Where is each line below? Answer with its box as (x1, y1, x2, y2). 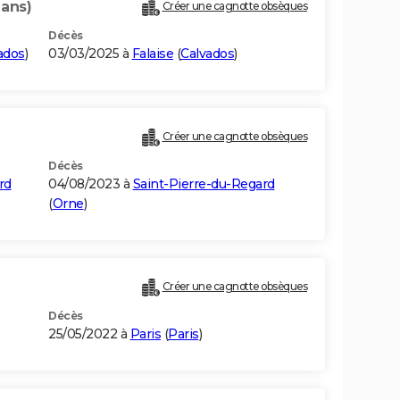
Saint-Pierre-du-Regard (132, 176, 275, 193)
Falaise (131, 46, 173, 62)
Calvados (180, 46, 234, 62)
